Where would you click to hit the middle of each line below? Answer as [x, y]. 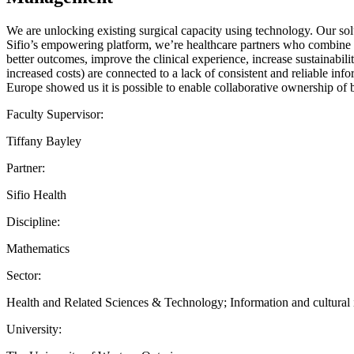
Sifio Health [36, 194]
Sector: [24, 275]
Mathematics [38, 248]
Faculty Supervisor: [55, 114]
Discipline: [33, 221]
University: [34, 329]
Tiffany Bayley [44, 141]
